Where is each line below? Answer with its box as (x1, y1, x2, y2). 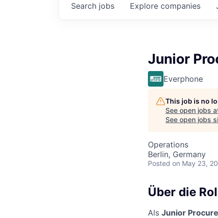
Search (71, 1, 99, 11)
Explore (130, 1, 161, 11)
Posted (148, 159, 170, 167)
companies (161, 1, 200, 11)
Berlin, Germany (148, 149, 206, 159)
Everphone (163, 74, 203, 84)
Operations (148, 140, 188, 149)
